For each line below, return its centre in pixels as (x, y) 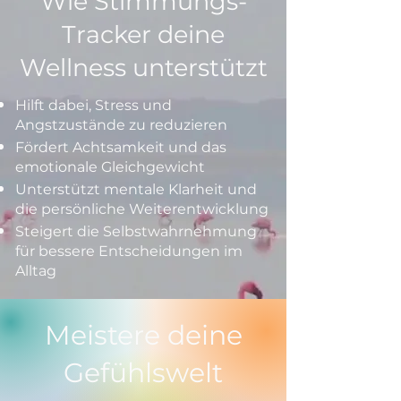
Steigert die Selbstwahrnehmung (136, 231)
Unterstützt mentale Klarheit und (136, 189)
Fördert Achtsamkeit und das (121, 147)
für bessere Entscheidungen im (129, 251)
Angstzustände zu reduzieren (121, 125)
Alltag (36, 271)
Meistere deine (143, 335)
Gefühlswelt (143, 373)
